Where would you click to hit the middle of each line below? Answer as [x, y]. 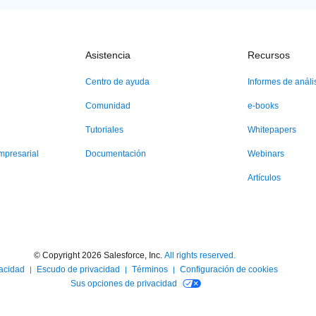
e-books [263, 106]
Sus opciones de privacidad [124, 284]
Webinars [266, 154]
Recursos [269, 55]
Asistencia [108, 55]
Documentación [115, 154]
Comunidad [108, 106]
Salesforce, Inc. [133, 255]
